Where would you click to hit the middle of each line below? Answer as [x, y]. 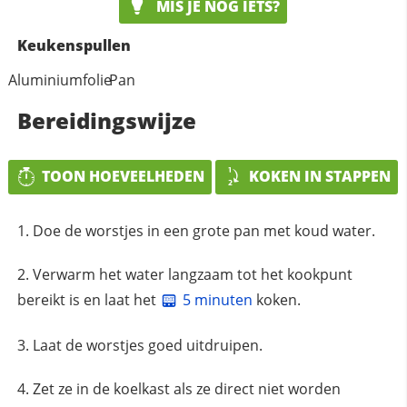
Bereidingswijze [106, 121]
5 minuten [217, 299]
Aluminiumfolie [60, 80]
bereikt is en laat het [88, 299]
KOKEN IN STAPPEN [320, 177]
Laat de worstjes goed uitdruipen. [147, 345]
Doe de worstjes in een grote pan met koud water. [203, 230]
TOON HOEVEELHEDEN [124, 177]
